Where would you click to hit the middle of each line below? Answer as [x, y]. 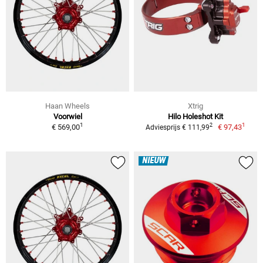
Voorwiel [68, 116]
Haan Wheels [68, 106]
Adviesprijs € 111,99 [177, 127]
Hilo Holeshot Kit [195, 116]
